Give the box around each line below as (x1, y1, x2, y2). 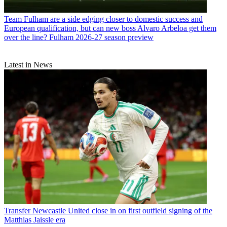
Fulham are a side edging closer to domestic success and (24, 14, 203, 23)
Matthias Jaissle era (4, 215, 65, 224)
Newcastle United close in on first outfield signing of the (32, 206, 212, 215)
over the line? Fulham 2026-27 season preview (4, 32, 154, 42)
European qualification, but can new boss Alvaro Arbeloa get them (4, 23, 216, 32)
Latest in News (4, 60, 52, 69)
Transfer (4, 206, 30, 215)
